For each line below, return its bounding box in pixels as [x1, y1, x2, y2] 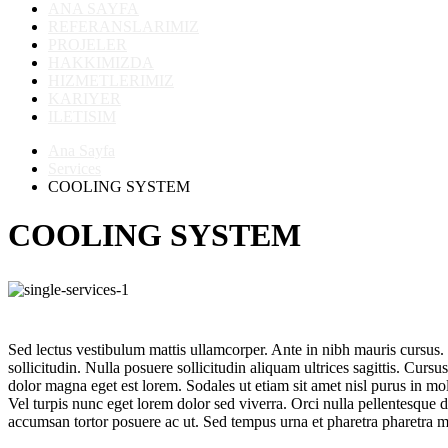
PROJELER [48, 36, 127, 53]
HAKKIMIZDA [48, 54, 154, 71]
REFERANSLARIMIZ [48, 18, 199, 35]
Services [48, 160, 101, 177]
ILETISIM [48, 108, 116, 125]
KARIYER [48, 90, 121, 107]
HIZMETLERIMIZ [48, 72, 174, 89]
